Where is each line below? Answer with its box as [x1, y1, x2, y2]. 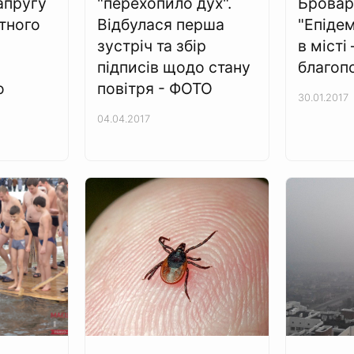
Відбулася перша [97, 15, 225, 34]
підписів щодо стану [97, 58, 251, 77]
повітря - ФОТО [97, 79, 213, 98]
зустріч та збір [97, 36, 207, 55]
